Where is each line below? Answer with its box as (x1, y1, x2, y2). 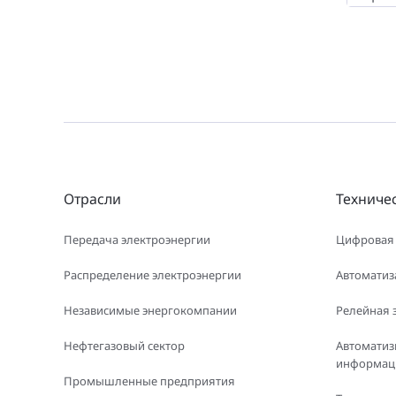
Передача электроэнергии (64, 232, 210, 247)
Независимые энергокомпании (64, 302, 237, 318)
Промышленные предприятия (64, 373, 235, 389)
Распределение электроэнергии (64, 267, 241, 283)
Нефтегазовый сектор (64, 338, 185, 354)
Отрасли (64, 189, 121, 209)
